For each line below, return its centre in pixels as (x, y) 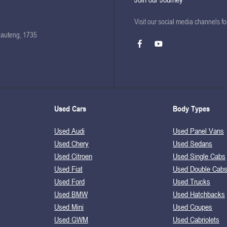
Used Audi (69, 130)
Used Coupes (193, 206)
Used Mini (69, 206)
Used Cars (70, 109)
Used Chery (71, 143)
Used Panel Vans (198, 130)
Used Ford (69, 181)
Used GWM (71, 219)
